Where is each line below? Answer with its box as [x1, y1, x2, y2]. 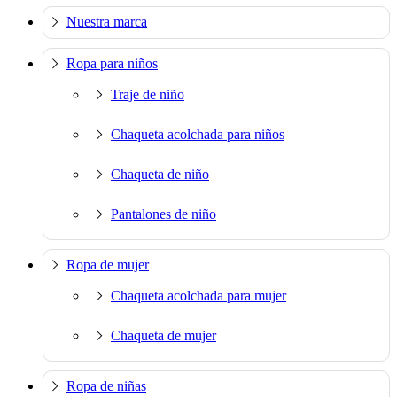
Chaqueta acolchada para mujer [111, 287, 286, 303]
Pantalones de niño [111, 206, 216, 222]
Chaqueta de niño [111, 166, 209, 182]
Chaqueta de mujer [111, 327, 216, 343]
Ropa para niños [66, 55, 158, 71]
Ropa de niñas [66, 378, 146, 393]
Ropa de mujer [66, 256, 149, 272]
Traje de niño [111, 86, 184, 102]
